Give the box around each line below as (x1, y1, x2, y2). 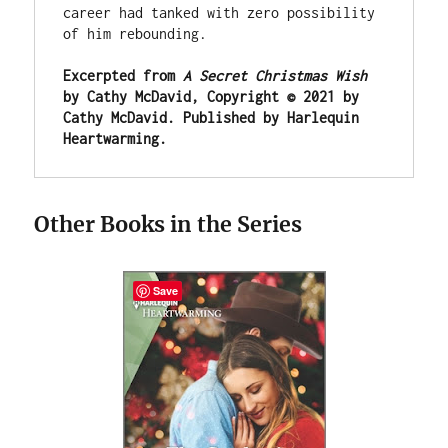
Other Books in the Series (34, 210, 303, 238)
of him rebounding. (63, 24, 208, 42)
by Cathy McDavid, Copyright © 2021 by (63, 87, 360, 105)
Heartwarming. (63, 129, 168, 147)
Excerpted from (63, 66, 184, 84)
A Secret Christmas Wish (183, 66, 368, 84)
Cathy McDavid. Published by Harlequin (63, 108, 360, 126)
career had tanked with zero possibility (63, 3, 376, 21)
